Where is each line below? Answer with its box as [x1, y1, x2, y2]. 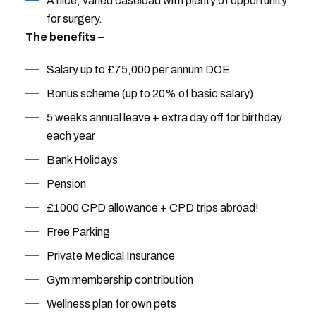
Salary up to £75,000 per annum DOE [46, 63, 230, 75]
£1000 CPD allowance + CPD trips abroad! [46, 202, 259, 214]
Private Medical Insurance [46, 250, 175, 262]
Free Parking [46, 226, 110, 238]
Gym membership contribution [46, 274, 193, 286]
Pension [46, 178, 86, 190]
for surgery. [46, 13, 102, 25]
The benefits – [25, 31, 104, 43]
